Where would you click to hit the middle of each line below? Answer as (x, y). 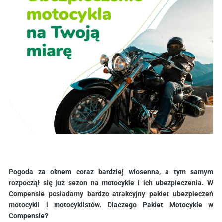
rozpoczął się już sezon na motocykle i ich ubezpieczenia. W (111, 183)
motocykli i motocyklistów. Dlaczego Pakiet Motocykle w (111, 204)
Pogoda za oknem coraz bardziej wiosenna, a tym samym (111, 172)
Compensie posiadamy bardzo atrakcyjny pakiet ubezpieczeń (111, 194)
